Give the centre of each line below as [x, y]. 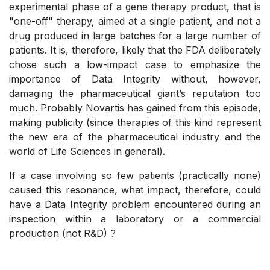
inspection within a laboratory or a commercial [135, 219]
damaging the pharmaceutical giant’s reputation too [135, 94]
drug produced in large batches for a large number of [135, 36]
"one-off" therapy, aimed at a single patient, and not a [135, 21]
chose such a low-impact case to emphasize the [135, 65]
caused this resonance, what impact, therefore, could [135, 190]
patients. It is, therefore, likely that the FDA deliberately [135, 50]
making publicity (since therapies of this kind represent [135, 123]
